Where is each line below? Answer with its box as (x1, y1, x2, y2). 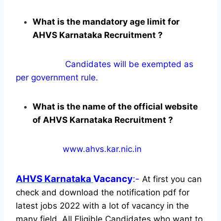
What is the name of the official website (33, 101, 198, 111)
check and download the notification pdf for (16, 187, 189, 197)
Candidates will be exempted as (16, 59, 193, 69)
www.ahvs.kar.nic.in (16, 144, 142, 154)
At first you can (140, 174, 202, 184)
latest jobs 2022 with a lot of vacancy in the (16, 200, 189, 211)
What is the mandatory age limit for (33, 16, 180, 27)
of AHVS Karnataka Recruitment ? (33, 114, 173, 125)
